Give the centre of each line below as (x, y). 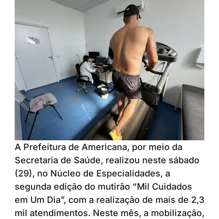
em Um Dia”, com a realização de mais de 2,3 (109, 199)
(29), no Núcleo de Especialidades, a (92, 173)
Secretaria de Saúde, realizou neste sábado (107, 160)
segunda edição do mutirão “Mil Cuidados (103, 186)
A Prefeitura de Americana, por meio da (99, 147)
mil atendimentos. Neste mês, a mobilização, (109, 213)
